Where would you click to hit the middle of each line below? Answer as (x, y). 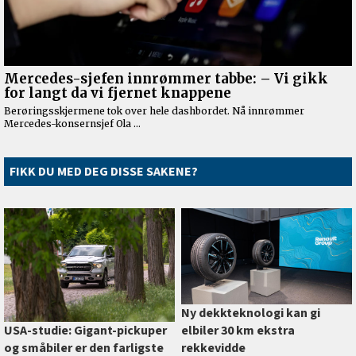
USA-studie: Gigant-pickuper (85, 331)
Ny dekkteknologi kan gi (250, 313)
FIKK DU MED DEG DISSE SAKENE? (104, 171)
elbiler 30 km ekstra (238, 330)
